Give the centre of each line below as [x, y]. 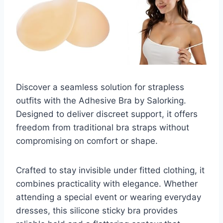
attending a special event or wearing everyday [109, 197]
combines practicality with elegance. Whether [107, 183]
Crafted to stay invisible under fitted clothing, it [110, 170]
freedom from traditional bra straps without [103, 127]
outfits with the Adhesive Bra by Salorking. [101, 100]
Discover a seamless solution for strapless [100, 87]
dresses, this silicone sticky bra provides [97, 210]
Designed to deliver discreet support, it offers [107, 114]
